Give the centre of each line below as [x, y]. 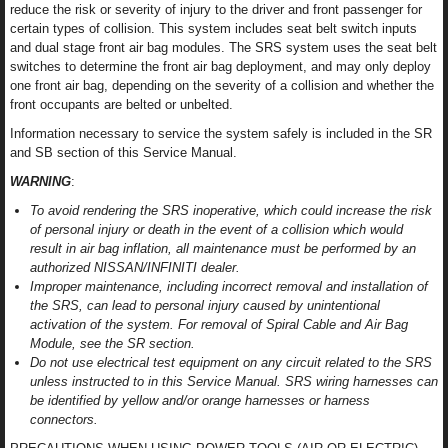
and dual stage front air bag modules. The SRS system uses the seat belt [223, 48]
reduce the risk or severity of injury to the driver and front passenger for [216, 10]
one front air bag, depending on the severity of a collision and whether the [222, 86]
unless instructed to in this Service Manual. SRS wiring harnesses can [234, 382]
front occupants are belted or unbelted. [121, 105]
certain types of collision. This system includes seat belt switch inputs [213, 29]
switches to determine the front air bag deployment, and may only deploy [220, 67]
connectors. [64, 420]
